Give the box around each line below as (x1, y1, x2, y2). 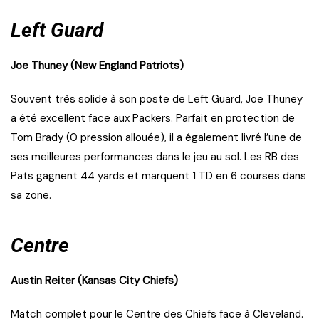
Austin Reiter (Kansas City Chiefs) (11, 273, 178, 288)
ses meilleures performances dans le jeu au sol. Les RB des (11, 150, 299, 164)
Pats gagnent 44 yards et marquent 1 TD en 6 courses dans (11, 169, 306, 184)
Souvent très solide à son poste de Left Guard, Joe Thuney (11, 92, 303, 107)
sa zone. (11, 188, 51, 203)
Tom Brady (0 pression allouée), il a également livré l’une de (11, 130, 302, 145)
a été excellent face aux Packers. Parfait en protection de (11, 111, 295, 126)
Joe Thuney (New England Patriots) (11, 58, 184, 73)
